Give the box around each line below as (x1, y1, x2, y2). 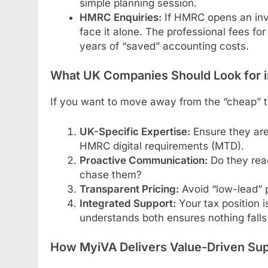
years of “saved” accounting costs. (79, 39, 249, 52)
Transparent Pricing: (79, 182, 179, 195)
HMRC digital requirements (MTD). (79, 139, 244, 152)
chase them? (79, 168, 142, 181)
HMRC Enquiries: (79, 11, 162, 23)
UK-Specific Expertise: (79, 125, 190, 138)
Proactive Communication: (79, 154, 208, 166)
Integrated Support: (79, 197, 176, 209)
